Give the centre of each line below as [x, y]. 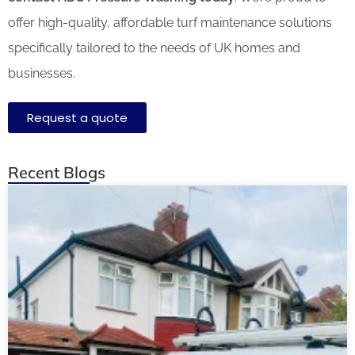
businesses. [42, 73]
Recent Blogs [57, 172]
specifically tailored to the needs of [109, 48]
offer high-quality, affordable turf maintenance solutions [170, 22]
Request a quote [77, 117]
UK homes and [257, 48]
